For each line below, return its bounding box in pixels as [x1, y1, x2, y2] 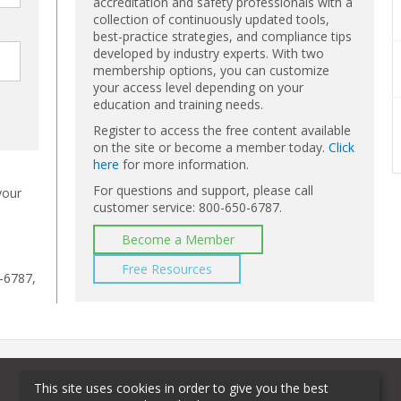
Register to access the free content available [93, 121, 352, 139]
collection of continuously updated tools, [93, 10, 330, 28]
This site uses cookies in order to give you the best [34, 379, 328, 397]
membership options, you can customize [93, 61, 330, 79]
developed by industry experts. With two [93, 44, 325, 62]
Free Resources [122, 260, 213, 277]
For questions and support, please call [93, 181, 314, 199]
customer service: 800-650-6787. [93, 198, 283, 216]
